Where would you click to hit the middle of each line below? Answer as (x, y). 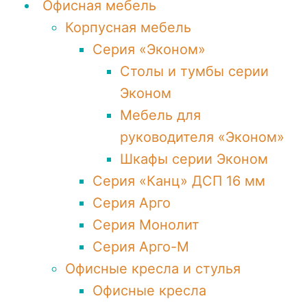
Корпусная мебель (128, 27)
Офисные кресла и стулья (153, 269)
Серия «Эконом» (149, 49)
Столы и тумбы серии (194, 71)
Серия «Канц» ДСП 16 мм (179, 181)
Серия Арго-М (141, 247)
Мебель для (160, 115)
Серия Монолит (146, 225)
